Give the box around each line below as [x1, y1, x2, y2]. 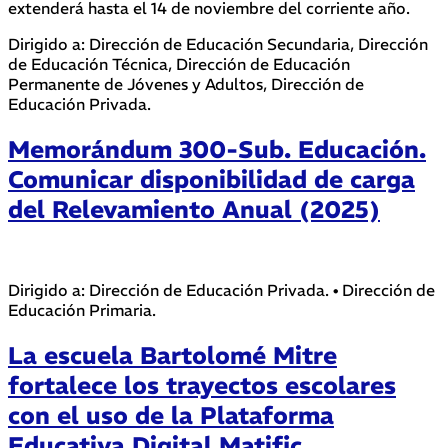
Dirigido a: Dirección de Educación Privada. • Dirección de [8, 280, 435, 301]
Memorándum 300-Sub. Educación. [8, 134, 426, 165]
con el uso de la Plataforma [8, 400, 334, 431]
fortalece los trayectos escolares [8, 370, 396, 401]
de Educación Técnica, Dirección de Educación [8, 54, 350, 75]
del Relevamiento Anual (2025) [8, 194, 380, 225]
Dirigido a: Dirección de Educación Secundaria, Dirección [8, 34, 428, 55]
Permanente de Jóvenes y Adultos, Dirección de [8, 74, 364, 95]
